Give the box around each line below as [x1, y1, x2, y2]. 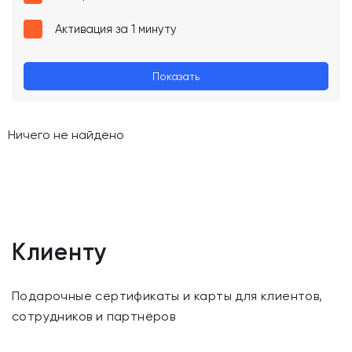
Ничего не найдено [8, 127, 124, 142]
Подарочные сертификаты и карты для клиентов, [12, 288, 323, 303]
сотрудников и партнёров [12, 309, 176, 324]
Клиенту [12, 238, 108, 266]
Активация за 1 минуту [55, 22, 177, 36]
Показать [152, 69, 200, 82]
